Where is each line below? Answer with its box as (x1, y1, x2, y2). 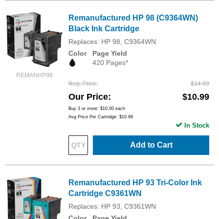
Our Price (68, 92, 108, 102)
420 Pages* (92, 59, 128, 66)
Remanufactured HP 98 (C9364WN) (68, 14, 198, 22)
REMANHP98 (16, 72, 53, 79)
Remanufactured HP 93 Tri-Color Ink (68, 178, 202, 187)
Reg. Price (68, 80, 96, 88)
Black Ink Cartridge (68, 24, 139, 33)
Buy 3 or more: (68, 106, 100, 111)
